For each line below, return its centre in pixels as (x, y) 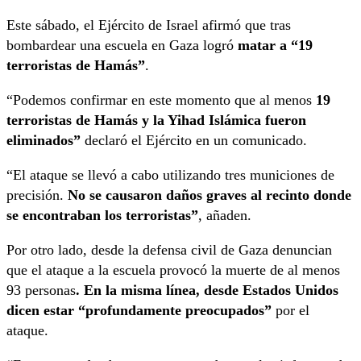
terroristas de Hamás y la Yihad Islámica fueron (156, 120)
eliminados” (44, 140)
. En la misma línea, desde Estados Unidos (207, 290)
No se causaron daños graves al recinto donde (207, 195)
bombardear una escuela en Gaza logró (122, 45)
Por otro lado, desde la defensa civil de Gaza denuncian (169, 249)
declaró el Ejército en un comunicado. (194, 140)
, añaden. (225, 215)
